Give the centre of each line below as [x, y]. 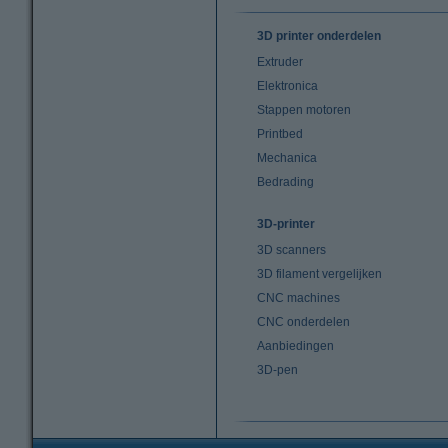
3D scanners [291, 250]
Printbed [280, 134]
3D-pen [277, 370]
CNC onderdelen [303, 322]
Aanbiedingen [295, 346]
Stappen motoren [304, 110]
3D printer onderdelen [319, 36]
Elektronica [287, 86]
